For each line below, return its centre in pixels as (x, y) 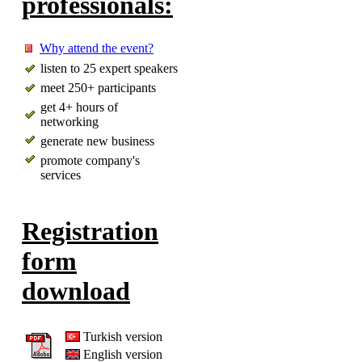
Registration (90, 232)
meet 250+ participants (98, 87)
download (76, 291)
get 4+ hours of (79, 107)
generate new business (97, 141)
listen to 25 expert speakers (109, 68)
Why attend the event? (97, 48)
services (61, 175)
